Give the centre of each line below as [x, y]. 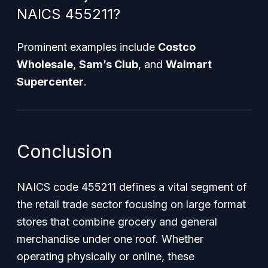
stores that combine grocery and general [117, 222]
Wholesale [45, 64]
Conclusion [64, 151]
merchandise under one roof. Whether [110, 239]
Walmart [189, 64]
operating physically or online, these [106, 256]
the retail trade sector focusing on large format [131, 204]
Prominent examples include [87, 47]
